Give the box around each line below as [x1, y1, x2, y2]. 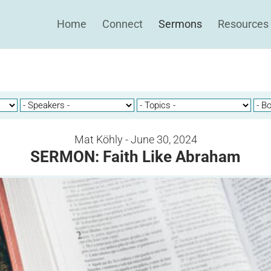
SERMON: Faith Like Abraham [30, 148, 241, 166]
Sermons [158, 18, 202, 30]
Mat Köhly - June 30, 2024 [74, 133, 197, 146]
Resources [218, 18, 269, 30]
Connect [102, 18, 143, 30]
